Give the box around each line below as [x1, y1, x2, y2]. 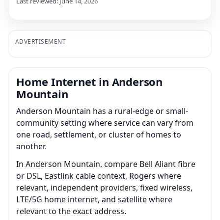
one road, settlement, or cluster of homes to [16, 129, 181, 140]
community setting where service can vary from [16, 117, 193, 128]
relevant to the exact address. [16, 205, 126, 217]
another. [16, 140, 47, 152]
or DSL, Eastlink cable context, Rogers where [16, 170, 181, 181]
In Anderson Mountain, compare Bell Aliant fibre [16, 158, 195, 169]
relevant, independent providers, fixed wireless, [16, 182, 192, 193]
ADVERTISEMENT [15, 37, 66, 46]
